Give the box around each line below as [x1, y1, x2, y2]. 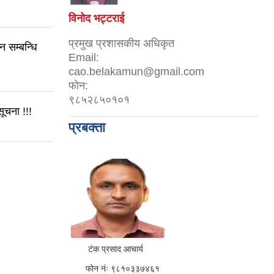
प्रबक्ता [68, 120, 105, 136]
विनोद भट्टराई [68, 12, 124, 25]
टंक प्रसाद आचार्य [68, 244, 143, 254]
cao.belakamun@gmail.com [68, 65, 204, 78]
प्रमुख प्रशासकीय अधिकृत [68, 37, 174, 50]
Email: [68, 51, 99, 64]
